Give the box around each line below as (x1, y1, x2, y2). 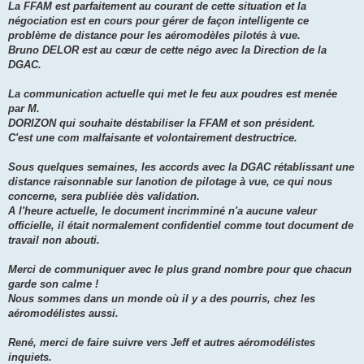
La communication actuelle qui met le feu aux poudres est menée (8, 87, 337, 100)
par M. (8, 102, 40, 115)
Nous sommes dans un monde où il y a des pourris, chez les (8, 292, 315, 305)
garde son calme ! (8, 277, 98, 290)
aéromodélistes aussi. (8, 306, 119, 319)
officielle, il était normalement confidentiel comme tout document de (8, 219, 353, 232)
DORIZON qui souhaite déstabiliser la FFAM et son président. (8, 116, 315, 129)
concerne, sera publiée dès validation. (8, 189, 200, 202)
